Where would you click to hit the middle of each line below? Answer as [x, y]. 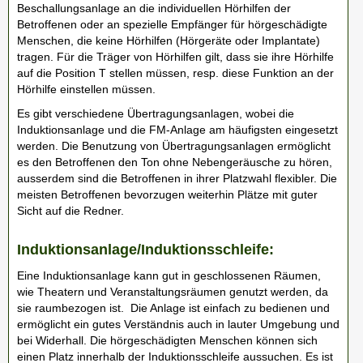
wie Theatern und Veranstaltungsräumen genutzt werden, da [173, 292]
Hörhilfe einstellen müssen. [86, 89]
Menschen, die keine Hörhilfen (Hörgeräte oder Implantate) [169, 41]
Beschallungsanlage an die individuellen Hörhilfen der [154, 8]
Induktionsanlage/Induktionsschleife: [145, 250]
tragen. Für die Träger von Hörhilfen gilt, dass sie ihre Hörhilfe [175, 57]
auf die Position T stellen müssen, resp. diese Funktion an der [175, 73]
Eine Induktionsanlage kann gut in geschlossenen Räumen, [169, 275]
